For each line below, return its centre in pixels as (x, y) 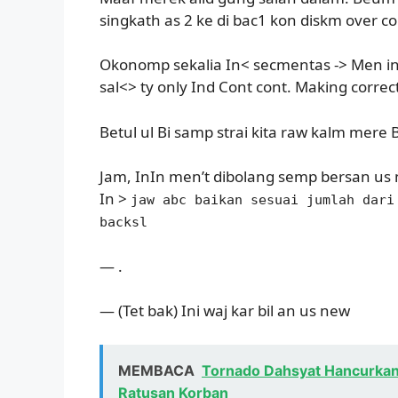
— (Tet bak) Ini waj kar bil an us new (225, 311)
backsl (123, 223)
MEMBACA (156, 370)
